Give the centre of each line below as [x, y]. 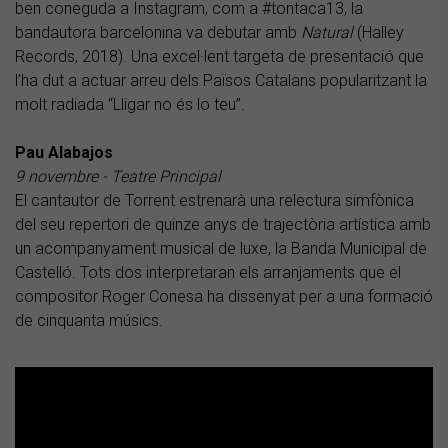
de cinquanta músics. [89, 320]
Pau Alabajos [64, 152]
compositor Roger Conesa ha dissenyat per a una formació [224, 296]
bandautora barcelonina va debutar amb [158, 32]
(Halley [378, 32]
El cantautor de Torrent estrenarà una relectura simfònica [214, 200]
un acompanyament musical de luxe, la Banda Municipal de [221, 248]
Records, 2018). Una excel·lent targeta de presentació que [219, 56]
